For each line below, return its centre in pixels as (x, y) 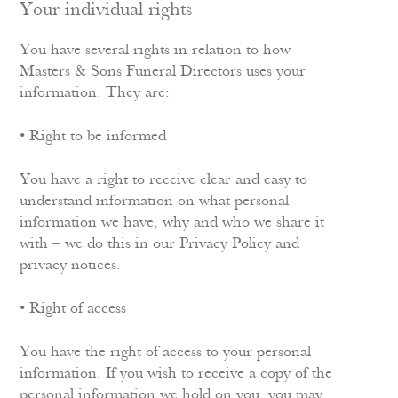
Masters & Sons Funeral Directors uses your (163, 72)
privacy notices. (71, 265)
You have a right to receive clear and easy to (164, 180)
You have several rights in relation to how (155, 50)
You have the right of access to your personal (166, 352)
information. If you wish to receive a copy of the (176, 374)
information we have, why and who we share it (172, 223)
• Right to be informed (93, 136)
